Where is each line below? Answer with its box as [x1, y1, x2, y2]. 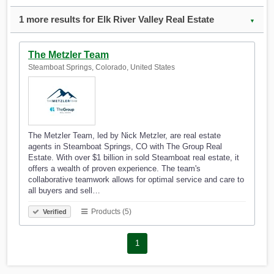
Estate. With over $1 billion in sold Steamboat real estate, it [28, 153, 239, 163]
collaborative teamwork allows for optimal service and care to [28, 175, 244, 185]
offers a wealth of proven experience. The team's [28, 164, 201, 174]
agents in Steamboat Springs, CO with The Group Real [28, 142, 222, 152]
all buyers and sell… [28, 186, 100, 196]
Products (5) [89, 207, 131, 217]
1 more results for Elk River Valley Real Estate [19, 14, 214, 25]
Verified [41, 208, 67, 216]
